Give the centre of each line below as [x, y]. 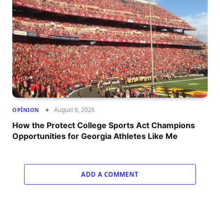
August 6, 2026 [74, 110]
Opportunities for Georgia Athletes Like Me [95, 136]
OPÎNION [26, 110]
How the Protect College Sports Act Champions [104, 125]
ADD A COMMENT [110, 175]
